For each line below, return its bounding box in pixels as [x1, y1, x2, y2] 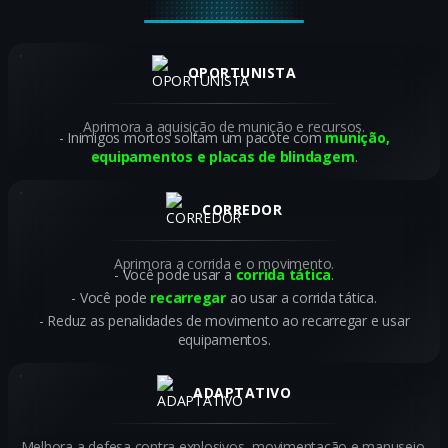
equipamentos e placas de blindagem [90, 146, 355, 166]
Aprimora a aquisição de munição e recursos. [83, 116, 365, 136]
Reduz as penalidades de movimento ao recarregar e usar [47, 310, 410, 330]
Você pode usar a [122, 264, 236, 284]
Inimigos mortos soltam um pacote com [67, 127, 326, 147]
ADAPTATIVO [193, 382, 291, 402]
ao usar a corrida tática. [225, 287, 377, 307]
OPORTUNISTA [187, 62, 297, 82]
